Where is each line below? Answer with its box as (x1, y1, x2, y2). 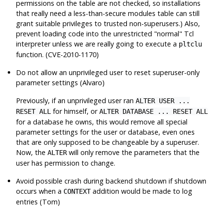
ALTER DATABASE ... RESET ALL (99, 107, 208, 115)
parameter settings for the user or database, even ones (16, 127, 195, 137)
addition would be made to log (91, 186, 193, 196)
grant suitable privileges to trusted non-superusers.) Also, (16, 18, 201, 28)
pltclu (179, 40, 202, 48)
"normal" (154, 29, 183, 38)
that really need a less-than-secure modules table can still (16, 8, 200, 18)
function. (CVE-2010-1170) (16, 49, 99, 59)
